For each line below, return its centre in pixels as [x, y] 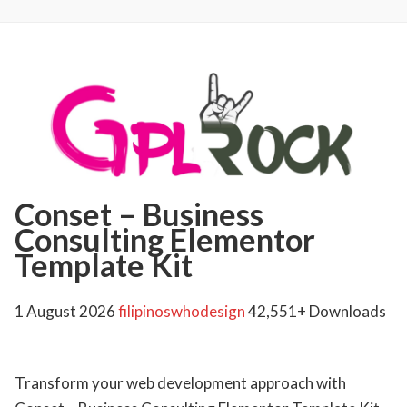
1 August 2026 [66, 312]
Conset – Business [139, 214]
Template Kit [104, 265]
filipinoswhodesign [183, 312]
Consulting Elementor [165, 240]
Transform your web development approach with [180, 383]
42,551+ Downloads [317, 312]
